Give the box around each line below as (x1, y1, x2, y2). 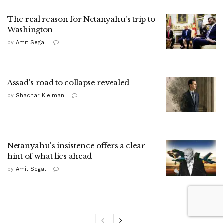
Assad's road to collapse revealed (7, 77, 130, 87)
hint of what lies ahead (7, 151, 92, 161)
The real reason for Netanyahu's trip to (7, 14, 155, 24)
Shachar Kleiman (16, 92, 64, 99)
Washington (7, 24, 53, 34)
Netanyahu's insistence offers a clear (7, 140, 145, 150)
